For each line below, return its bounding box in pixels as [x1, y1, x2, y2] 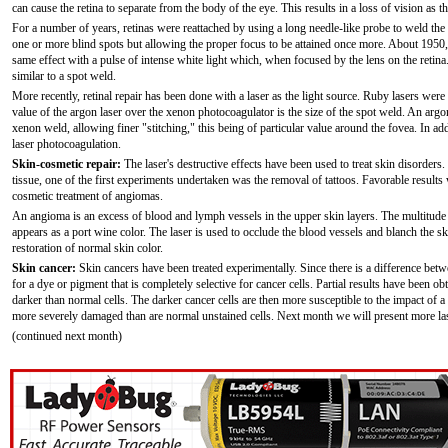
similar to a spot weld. [12, 69, 116, 83]
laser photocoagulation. [12, 137, 121, 151]
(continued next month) [12, 329, 122, 343]
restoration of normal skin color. [12, 241, 163, 255]
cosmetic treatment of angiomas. [12, 189, 163, 203]
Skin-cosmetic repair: [12, 157, 121, 171]
